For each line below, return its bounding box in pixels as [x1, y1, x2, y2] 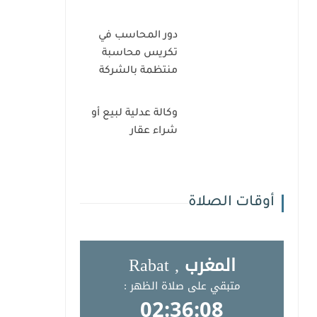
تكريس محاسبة [102, 48, 178, 59]
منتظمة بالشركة [99, 66, 178, 77]
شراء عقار [130, 126, 178, 137]
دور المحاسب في [98, 30, 178, 42]
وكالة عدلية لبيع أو [91, 108, 178, 120]
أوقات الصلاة [188, 195, 275, 211]
